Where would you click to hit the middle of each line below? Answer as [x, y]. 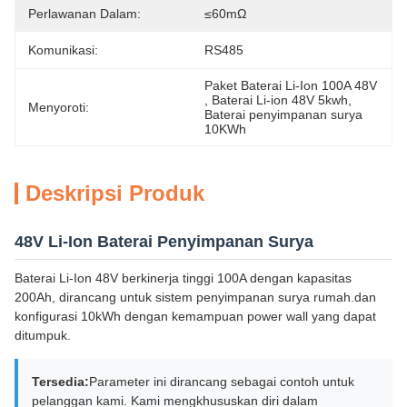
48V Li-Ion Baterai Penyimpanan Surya [164, 242]
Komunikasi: [63, 50]
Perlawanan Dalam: [84, 14]
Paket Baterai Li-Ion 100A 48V [291, 85]
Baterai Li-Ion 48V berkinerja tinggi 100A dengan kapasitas [183, 278]
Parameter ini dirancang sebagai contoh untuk [222, 382]
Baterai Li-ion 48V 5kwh [280, 100]
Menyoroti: [59, 107]
